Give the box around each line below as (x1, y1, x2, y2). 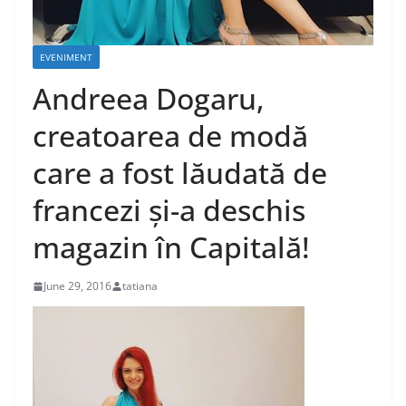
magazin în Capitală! (33, 227, 310, 267)
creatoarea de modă (33, 116, 308, 156)
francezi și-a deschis (33, 190, 305, 230)
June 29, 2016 (43, 278, 111, 295)
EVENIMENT (40, 51, 92, 64)
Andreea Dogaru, (33, 79, 265, 119)
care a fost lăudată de (33, 153, 327, 193)
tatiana (122, 278, 158, 295)
